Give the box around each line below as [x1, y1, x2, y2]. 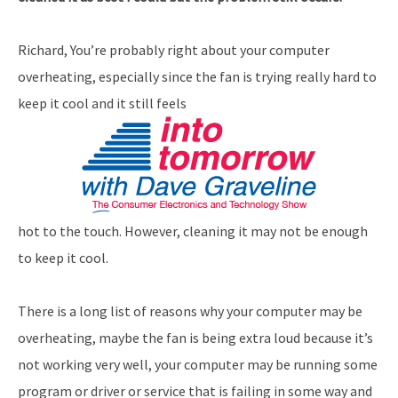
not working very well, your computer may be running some [18, 354, 378, 373]
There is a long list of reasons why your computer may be [18, 301, 362, 320]
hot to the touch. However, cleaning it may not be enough [18, 221, 368, 240]
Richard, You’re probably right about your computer [18, 40, 330, 59]
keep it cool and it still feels [18, 93, 187, 112]
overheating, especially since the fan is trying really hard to [18, 67, 377, 85]
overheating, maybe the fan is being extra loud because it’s [18, 328, 373, 346]
